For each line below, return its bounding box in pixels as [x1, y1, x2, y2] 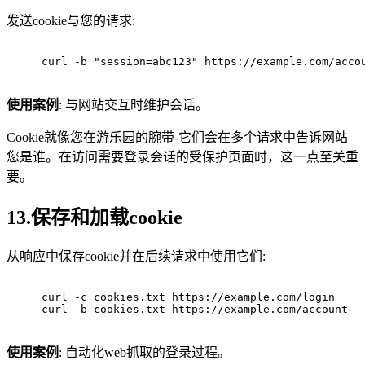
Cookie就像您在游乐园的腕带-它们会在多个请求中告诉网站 [7, 130, 348, 144]
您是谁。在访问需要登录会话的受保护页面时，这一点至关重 [7, 149, 358, 164]
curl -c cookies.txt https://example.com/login [42, 291, 335, 304]
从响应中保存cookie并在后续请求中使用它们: [7, 249, 266, 264]
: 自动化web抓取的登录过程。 [59, 345, 231, 360]
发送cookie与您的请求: [7, 13, 135, 28]
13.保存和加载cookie [7, 206, 182, 228]
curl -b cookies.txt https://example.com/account [42, 303, 348, 316]
